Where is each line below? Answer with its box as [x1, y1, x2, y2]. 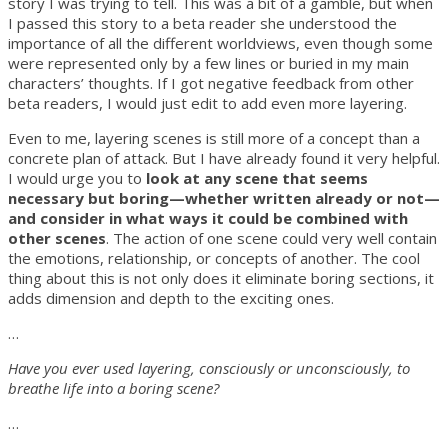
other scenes [8, 227, 106, 248]
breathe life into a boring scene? [8, 377, 219, 398]
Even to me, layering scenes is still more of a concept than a [8, 127, 420, 148]
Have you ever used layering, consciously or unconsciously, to [8, 357, 410, 378]
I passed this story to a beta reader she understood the [8, 12, 397, 33]
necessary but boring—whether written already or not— [8, 187, 440, 208]
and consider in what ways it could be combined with [8, 207, 408, 228]
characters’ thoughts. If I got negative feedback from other [8, 72, 414, 93]
